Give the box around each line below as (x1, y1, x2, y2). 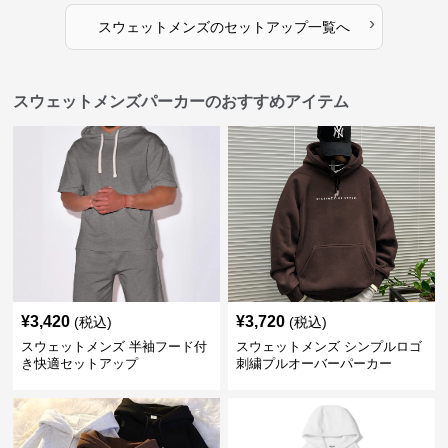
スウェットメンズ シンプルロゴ (235, 338, 422, 354)
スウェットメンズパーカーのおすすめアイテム (13, 92, 350, 110)
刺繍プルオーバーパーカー (235, 355, 392, 371)
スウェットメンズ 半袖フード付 (21, 338, 208, 354)
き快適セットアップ (21, 355, 139, 371)
